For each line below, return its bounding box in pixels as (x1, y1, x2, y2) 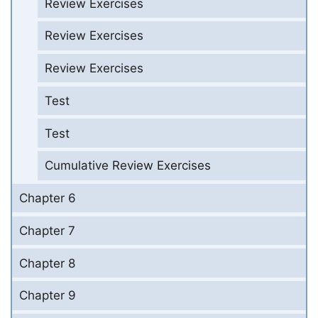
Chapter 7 (19, 223, 75, 238)
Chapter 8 (19, 256, 75, 270)
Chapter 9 (19, 288, 76, 303)
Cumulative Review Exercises (44, 158, 211, 173)
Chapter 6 (19, 191, 76, 206)
